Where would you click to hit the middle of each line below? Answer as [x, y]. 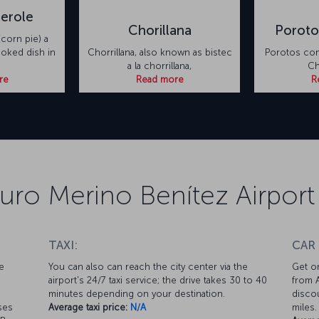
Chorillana [159, 30]
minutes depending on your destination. [137, 293]
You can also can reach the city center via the [148, 266]
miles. [304, 307]
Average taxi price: [88, 307]
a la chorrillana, [159, 66]
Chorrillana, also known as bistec [159, 52]
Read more [159, 79]
